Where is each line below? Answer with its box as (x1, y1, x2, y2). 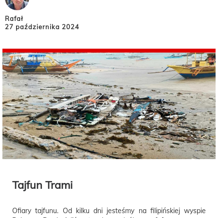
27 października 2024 (5, 23, 79, 31)
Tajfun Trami (12, 178, 73, 192)
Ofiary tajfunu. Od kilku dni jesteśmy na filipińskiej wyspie (12, 206, 206, 216)
